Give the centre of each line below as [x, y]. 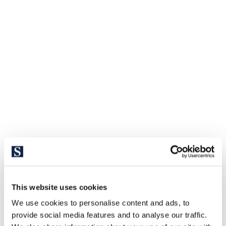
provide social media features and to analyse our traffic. [109, 215]
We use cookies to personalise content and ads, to [101, 203]
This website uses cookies [60, 187]
